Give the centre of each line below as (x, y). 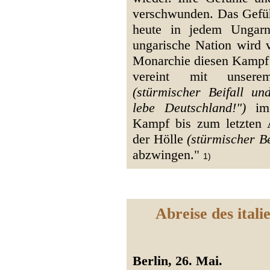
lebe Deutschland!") (190, 108)
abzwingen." (168, 155)
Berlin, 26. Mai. (179, 261)
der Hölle (160, 139)
